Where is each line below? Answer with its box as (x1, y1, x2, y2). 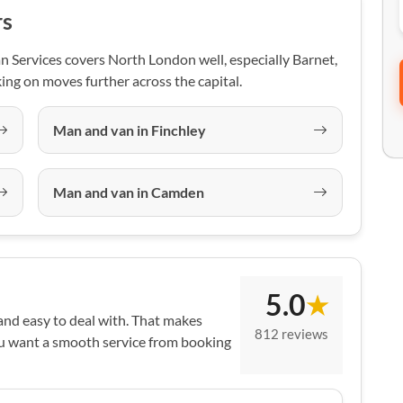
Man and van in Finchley (53, 121, 206, 139)
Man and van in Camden (53, 183, 204, 201)
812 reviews (255, 326, 328, 343)
